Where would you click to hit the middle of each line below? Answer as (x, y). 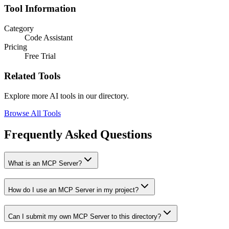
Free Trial (40, 56)
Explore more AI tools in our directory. (66, 96)
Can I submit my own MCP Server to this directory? (85, 216)
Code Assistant (49, 38)
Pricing (16, 47)
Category (19, 29)
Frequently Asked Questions (78, 135)
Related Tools (32, 76)
